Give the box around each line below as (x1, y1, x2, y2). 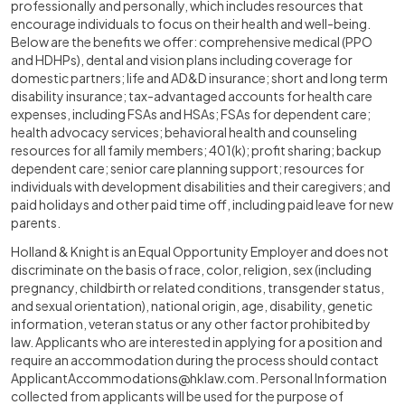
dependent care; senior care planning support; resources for (11, 160, 364, 176)
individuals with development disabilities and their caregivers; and (11, 178, 391, 194)
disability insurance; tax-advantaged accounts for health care (11, 88, 372, 104)
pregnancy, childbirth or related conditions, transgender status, (11, 279, 384, 296)
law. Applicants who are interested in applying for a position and (11, 334, 382, 350)
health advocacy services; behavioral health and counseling (11, 124, 357, 140)
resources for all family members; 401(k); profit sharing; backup (11, 142, 381, 158)
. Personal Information (255, 370, 387, 386)
